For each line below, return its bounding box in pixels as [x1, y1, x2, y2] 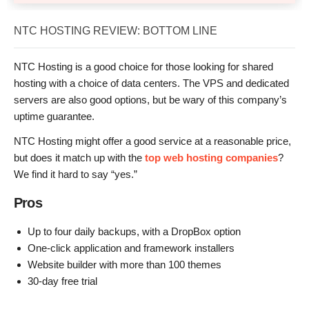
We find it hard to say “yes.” [14, 168, 137, 181]
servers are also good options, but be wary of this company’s [14, 94, 287, 106]
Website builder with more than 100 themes [28, 259, 221, 271]
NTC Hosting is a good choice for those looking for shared [14, 61, 273, 73]
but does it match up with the [14, 152, 145, 164]
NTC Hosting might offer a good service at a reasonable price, [14, 135, 291, 148]
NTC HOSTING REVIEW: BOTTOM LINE [14, 25, 217, 37]
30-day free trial [28, 275, 97, 288]
